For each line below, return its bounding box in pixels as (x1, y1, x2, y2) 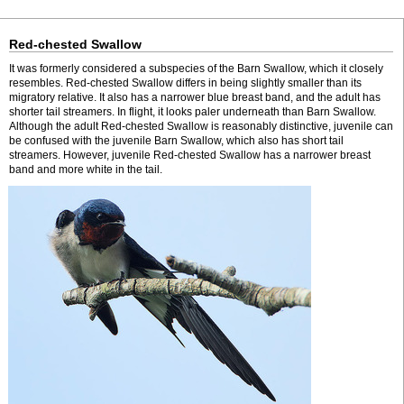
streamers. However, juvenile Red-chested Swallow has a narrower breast (9, 149, 371, 161)
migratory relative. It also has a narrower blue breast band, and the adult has (9, 91, 381, 104)
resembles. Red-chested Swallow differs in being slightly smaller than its (9, 77, 362, 89)
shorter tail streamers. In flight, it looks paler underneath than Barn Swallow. (9, 106, 376, 118)
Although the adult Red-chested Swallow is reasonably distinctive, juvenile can (9, 120, 393, 133)
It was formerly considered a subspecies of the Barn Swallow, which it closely (9, 62, 383, 75)
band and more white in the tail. (9, 163, 162, 176)
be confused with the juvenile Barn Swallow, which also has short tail (9, 134, 344, 147)
